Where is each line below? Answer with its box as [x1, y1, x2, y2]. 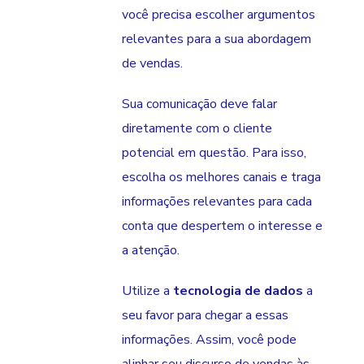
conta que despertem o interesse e [122, 217, 323, 236]
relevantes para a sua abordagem [122, 30, 311, 49]
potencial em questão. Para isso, [122, 144, 306, 162]
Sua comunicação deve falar [122, 95, 277, 114]
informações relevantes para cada [122, 193, 312, 211]
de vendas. [122, 54, 186, 73]
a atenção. [122, 241, 180, 260]
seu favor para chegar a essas [122, 306, 288, 325]
